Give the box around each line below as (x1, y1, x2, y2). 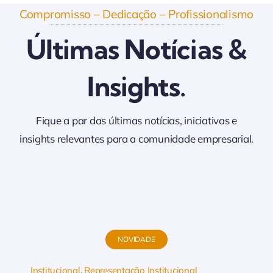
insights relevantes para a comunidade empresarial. (19, 132, 254, 145)
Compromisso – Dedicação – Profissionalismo (19, 6, 254, 21)
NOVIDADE (118, 234, 155, 244)
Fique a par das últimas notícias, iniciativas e (35, 113, 237, 127)
